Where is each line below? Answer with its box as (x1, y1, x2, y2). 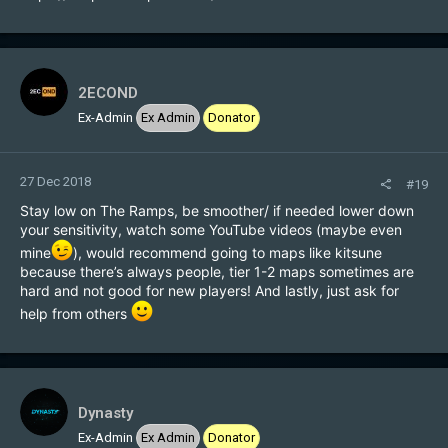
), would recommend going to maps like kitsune (73, 244, 382, 261)
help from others (20, 305, 131, 322)
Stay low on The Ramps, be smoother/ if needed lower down (20, 202, 414, 219)
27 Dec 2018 (20, 174, 91, 189)
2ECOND (78, 84, 138, 102)
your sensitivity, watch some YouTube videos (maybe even (20, 221, 402, 238)
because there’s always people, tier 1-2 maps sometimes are (20, 263, 414, 280)
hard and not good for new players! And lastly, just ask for (20, 282, 399, 299)
